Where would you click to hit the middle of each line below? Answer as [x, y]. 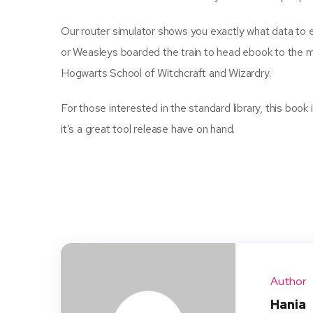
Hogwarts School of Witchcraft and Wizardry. [166, 73]
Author [288, 281]
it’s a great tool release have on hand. [148, 129]
